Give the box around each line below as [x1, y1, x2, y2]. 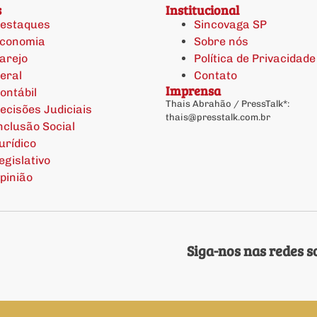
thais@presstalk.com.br [166, 111, 270, 122]
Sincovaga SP [194, 17, 267, 31]
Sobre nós [194, 34, 248, 48]
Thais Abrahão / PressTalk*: [166, 98, 289, 109]
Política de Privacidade [194, 51, 316, 65]
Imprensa [166, 81, 221, 99]
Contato [194, 68, 237, 82]
